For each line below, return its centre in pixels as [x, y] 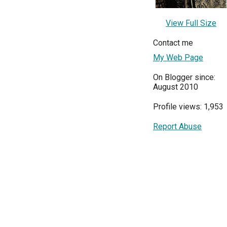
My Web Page [178, 58]
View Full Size [191, 23]
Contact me [173, 43]
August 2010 [176, 87]
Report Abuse [177, 127]
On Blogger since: [184, 78]
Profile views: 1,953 [188, 107]
